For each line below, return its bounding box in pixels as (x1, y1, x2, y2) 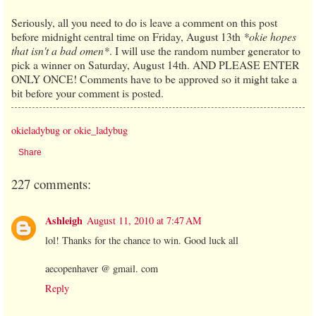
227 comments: (11, 174, 91, 193)
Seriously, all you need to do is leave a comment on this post (11, 15, 277, 30)
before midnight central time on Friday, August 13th (11, 29, 243, 44)
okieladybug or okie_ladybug (11, 123, 128, 138)
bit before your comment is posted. (11, 85, 164, 101)
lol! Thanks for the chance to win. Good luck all (45, 233, 238, 248)
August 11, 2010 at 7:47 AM (87, 214, 202, 228)
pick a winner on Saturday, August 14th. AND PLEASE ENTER (11, 57, 300, 73)
